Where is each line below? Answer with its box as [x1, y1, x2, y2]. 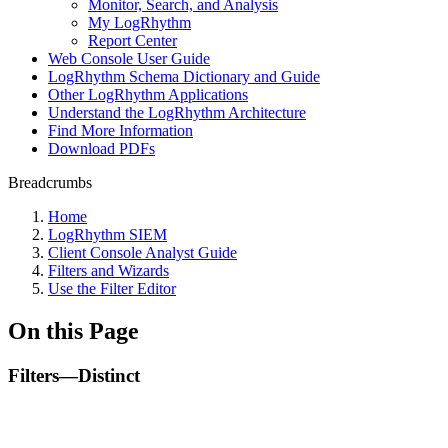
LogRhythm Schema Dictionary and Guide [48, 68, 320, 85]
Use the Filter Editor [48, 280, 176, 297]
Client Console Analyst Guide [48, 244, 237, 261]
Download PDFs [48, 140, 155, 157]
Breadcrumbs [8, 174, 92, 191]
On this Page [8, 317, 139, 344]
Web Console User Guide [48, 50, 210, 67]
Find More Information [48, 122, 193, 139]
